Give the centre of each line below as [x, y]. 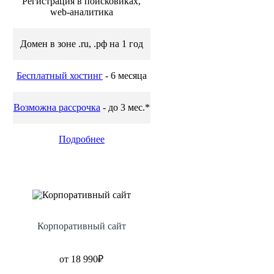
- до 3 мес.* [125, 108]
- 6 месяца [124, 76]
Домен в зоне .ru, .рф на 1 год [81, 44]
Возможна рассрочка [57, 108]
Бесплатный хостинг [59, 76]
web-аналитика [81, 12]
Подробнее [81, 139]
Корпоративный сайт [81, 226]
